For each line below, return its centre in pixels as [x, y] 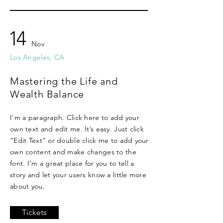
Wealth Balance [47, 94]
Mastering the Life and [64, 81]
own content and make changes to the [73, 152]
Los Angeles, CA [37, 57]
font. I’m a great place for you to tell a [72, 163]
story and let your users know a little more [78, 175]
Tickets [34, 212]
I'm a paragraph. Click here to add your [75, 117]
